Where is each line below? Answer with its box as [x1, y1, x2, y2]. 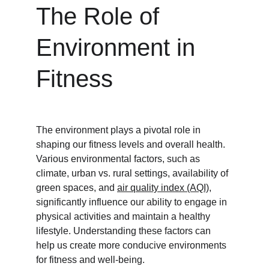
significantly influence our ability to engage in [36, 197, 229, 207]
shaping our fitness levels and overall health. [36, 139, 228, 150]
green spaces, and [36, 183, 117, 193]
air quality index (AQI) [117, 183, 209, 193]
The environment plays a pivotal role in [36, 125, 203, 135]
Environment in [36, 34, 202, 61]
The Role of [36, 3, 166, 29]
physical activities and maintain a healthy [36, 211, 213, 222]
